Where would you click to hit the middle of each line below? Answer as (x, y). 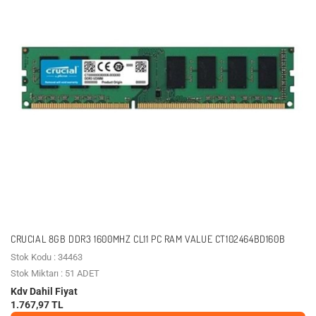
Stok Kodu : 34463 (47, 257)
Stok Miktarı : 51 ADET (55, 273)
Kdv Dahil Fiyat (44, 291)
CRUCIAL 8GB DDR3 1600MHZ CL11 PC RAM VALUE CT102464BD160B (148, 238)
